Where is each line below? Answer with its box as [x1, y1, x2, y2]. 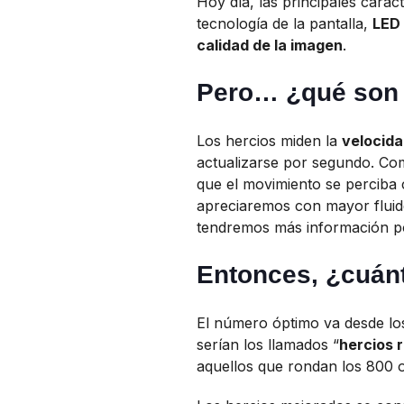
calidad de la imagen [197, 36, 344, 54]
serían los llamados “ [197, 335, 340, 353]
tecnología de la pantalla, [197, 14, 373, 32]
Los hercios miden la [197, 132, 343, 150]
